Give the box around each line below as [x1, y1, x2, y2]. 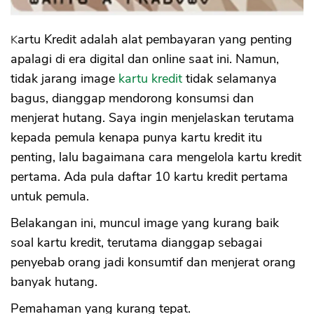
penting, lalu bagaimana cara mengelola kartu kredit [11, 149, 301, 166]
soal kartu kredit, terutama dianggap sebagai [11, 234, 262, 252]
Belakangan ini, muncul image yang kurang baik [11, 214, 279, 232]
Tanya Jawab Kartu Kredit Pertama [25, 43, 234, 60]
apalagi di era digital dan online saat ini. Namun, [11, 50, 279, 68]
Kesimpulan [25, 63, 95, 80]
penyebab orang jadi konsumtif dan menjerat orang [11, 254, 296, 271]
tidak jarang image [11, 70, 118, 88]
